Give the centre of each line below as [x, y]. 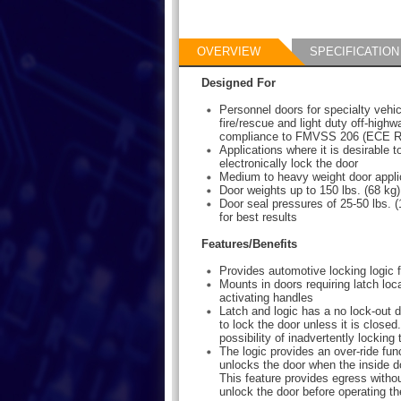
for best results [258, 217]
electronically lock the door [289, 163]
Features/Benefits [249, 244]
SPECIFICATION [354, 51]
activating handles [266, 298]
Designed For [239, 83]
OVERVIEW [229, 51]
